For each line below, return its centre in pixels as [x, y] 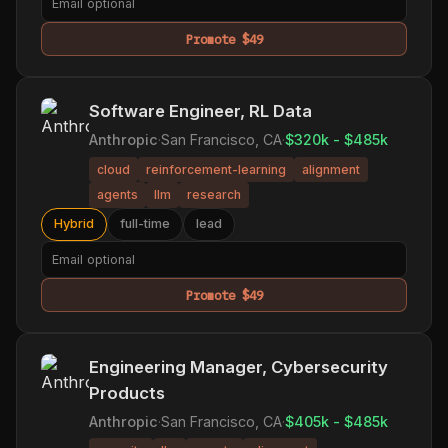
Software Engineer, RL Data [200, 111]
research [214, 195]
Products [127, 392]
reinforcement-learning [216, 169]
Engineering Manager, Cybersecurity [238, 366]
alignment [331, 169]
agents [117, 195]
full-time [145, 224]
